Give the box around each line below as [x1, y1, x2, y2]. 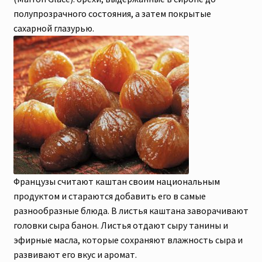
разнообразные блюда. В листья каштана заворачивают [13, 204, 249, 216]
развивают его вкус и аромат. [13, 248, 137, 260]
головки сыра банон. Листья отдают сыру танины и [13, 219, 228, 231]
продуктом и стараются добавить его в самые [13, 189, 206, 202]
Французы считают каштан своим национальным [13, 175, 220, 187]
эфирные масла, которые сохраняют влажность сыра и [13, 233, 243, 246]
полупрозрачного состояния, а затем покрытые [13, 7, 211, 19]
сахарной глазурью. [13, 22, 94, 34]
